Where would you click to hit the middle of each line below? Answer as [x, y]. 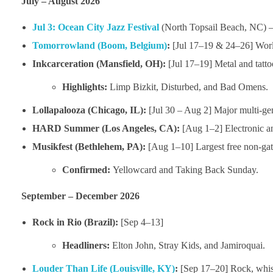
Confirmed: [87, 169]
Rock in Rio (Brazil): [75, 222]
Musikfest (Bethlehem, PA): [89, 146]
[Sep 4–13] [140, 222]
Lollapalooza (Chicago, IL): [89, 110]
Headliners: [86, 245]
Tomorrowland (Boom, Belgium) [99, 45]
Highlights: [85, 87]
